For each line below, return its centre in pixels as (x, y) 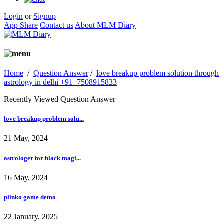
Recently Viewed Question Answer (60, 99)
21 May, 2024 (26, 138)
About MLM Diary (105, 25)
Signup (45, 16)
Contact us (57, 25)
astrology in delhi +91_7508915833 (60, 82)
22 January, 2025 (31, 217)
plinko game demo (30, 197)
